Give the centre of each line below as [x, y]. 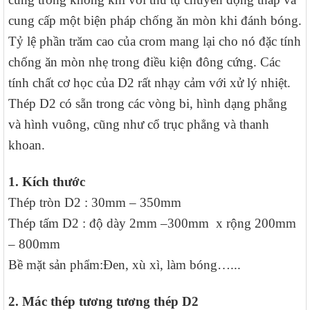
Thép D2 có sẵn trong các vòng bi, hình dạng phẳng [148, 104]
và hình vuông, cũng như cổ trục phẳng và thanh [139, 125]
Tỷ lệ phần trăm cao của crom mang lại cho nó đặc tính [155, 42]
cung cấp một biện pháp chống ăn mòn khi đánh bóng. [155, 21]
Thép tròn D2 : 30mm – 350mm [95, 203]
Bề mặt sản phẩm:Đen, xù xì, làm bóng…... [125, 265]
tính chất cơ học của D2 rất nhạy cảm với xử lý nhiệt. [149, 83]
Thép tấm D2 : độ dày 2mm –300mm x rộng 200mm [152, 224]
